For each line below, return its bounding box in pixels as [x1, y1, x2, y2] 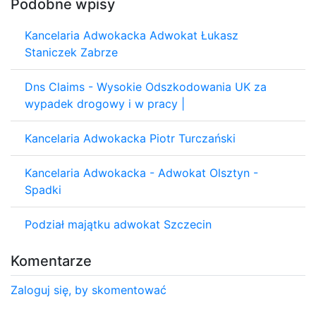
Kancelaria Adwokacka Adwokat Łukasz [25, 28, 238, 42]
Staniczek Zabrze [25, 44, 118, 59]
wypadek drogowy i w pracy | [25, 96, 185, 111]
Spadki [25, 182, 61, 197]
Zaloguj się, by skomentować [11, 282, 166, 297]
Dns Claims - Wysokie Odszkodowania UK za [25, 79, 267, 94]
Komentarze [11, 252, 92, 269]
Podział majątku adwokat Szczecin [25, 217, 212, 231]
